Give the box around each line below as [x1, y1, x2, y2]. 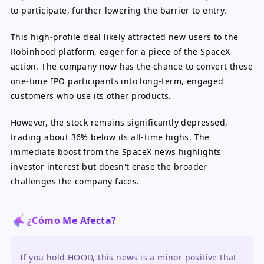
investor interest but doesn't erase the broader [11, 161, 207, 172]
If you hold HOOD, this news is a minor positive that [20, 252, 237, 263]
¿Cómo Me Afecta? [27, 213, 117, 227]
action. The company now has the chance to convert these [11, 61, 253, 72]
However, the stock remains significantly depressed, [11, 117, 228, 128]
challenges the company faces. [11, 176, 140, 187]
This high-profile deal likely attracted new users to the [11, 31, 239, 42]
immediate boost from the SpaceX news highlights [11, 146, 222, 157]
